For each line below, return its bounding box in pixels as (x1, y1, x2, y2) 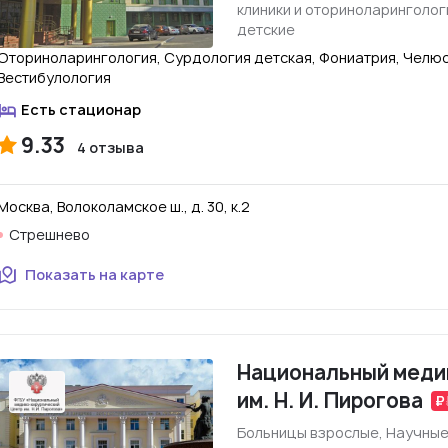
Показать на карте (25, 265, 164, 284)
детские (237, 20, 295, 39)
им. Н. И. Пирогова (237, 387, 423, 414)
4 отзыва (77, 138, 144, 157)
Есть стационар (21, 100, 141, 119)
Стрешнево (9, 225, 90, 244)
